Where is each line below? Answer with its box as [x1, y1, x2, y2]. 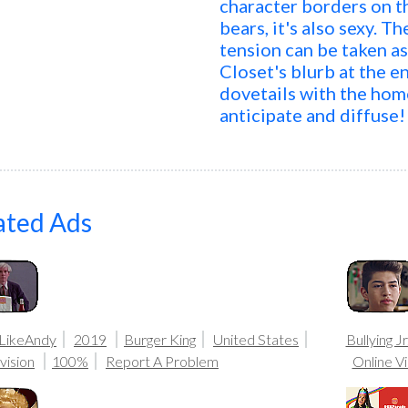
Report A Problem [106, 352, 219, 370]
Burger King [124, 331, 196, 348]
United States [213, 331, 299, 348]
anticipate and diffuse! [219, 104, 406, 126]
